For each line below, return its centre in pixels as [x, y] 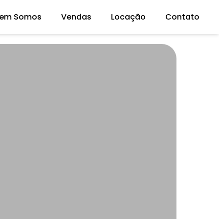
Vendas [76, 17]
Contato [182, 17]
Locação [128, 17]
